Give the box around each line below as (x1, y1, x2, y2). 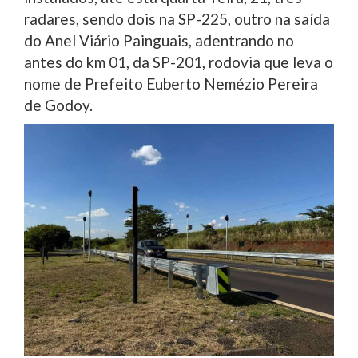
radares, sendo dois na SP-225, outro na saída (24, 10, 330, 29)
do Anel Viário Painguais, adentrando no (24, 31, 294, 50)
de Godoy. (24, 96, 93, 115)
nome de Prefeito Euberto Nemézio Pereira (24, 74, 318, 93)
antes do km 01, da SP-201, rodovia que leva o (24, 53, 333, 72)
